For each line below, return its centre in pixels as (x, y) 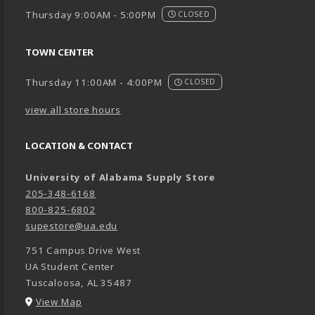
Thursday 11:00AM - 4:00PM (94, 83)
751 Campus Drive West (83, 250)
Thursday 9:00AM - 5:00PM (91, 14)
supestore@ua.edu (72, 225)
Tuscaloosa (53, 282)
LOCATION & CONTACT (79, 145)
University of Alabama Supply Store (121, 177)
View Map (59, 301)
